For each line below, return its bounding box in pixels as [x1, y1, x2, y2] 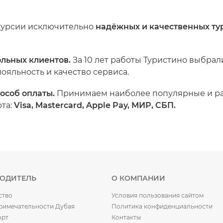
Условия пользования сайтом [111, 192, 204, 199]
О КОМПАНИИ [111, 174, 165, 183]
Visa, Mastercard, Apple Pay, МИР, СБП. [14, 101, 176, 111]
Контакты [111, 214, 141, 221]
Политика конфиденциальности [111, 203, 213, 210]
